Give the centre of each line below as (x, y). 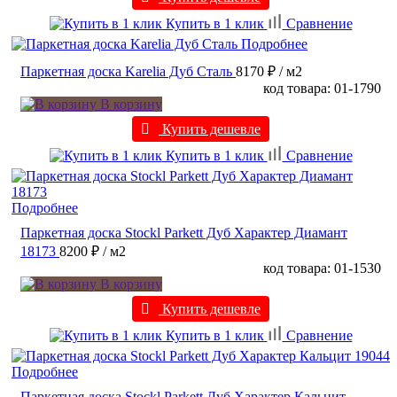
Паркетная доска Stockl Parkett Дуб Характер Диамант (184, 233)
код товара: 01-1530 (322, 269)
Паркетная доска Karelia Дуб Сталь (126, 72)
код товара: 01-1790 (322, 89)
